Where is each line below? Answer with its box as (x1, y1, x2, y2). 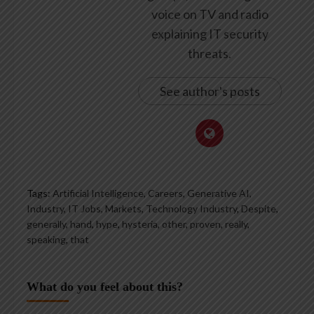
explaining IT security (151, 26, 268, 42)
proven (190, 218, 221, 231)
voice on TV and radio (151, 6, 268, 22)
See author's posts (159, 83, 260, 100)
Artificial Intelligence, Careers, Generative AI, (53, 187, 252, 200)
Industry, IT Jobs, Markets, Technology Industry (27, 203, 237, 215)
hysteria (122, 218, 158, 231)
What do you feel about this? (27, 280, 183, 294)
